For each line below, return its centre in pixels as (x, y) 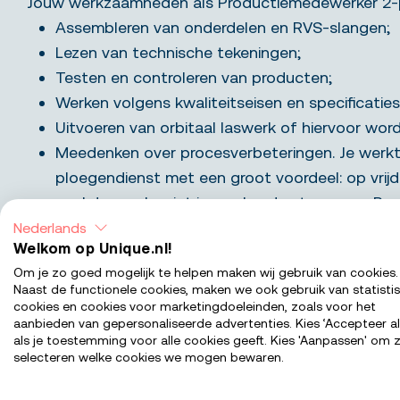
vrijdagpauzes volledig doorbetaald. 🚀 (196, 227)
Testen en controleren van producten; (194, 77)
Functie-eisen (101, 363)
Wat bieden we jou (130, 294)
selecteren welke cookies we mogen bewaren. (149, 358)
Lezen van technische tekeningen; (178, 52)
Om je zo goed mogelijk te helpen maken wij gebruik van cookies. (206, 273)
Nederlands (50, 228)
